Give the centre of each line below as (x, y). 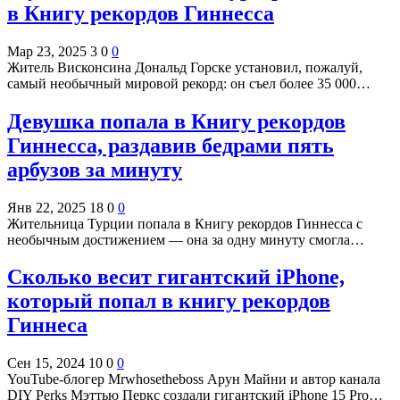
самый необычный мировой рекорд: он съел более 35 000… (189, 83)
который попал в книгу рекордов (169, 301)
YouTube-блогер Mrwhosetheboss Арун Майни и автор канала (194, 379)
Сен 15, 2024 (46, 363)
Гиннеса (47, 325)
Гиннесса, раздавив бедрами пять (171, 145)
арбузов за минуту (95, 169)
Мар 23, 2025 (47, 51)
